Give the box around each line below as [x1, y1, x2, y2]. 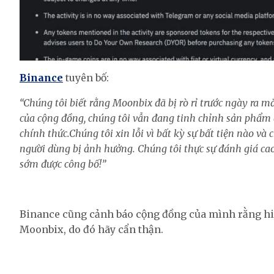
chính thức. [20, 127, 69, 139]
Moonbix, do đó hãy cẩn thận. [20, 223, 163, 235]
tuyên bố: [63, 71, 109, 84]
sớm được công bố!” [20, 157, 106, 170]
